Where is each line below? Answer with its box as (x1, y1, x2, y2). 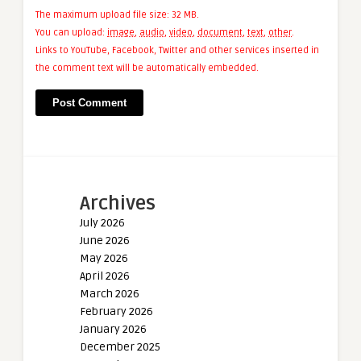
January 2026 (80, 322, 147, 337)
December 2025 (80, 340, 160, 355)
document (197, 27, 243, 39)
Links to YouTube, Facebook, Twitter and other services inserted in (35, 45, 319, 56)
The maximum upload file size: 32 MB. (35, 10, 199, 21)
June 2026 (80, 234, 130, 248)
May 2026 (80, 251, 128, 266)
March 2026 (80, 287, 139, 301)
